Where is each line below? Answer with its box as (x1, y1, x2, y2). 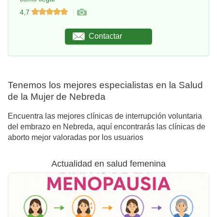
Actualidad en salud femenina (51, 159, 166, 169)
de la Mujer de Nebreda (8, 92, 106, 102)
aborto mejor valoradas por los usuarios (8, 133, 143, 142)
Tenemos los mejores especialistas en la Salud (8, 80, 203, 91)
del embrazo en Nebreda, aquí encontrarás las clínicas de (8, 123, 205, 131)
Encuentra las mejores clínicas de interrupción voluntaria (8, 112, 202, 121)
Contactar (89, 32, 123, 41)
